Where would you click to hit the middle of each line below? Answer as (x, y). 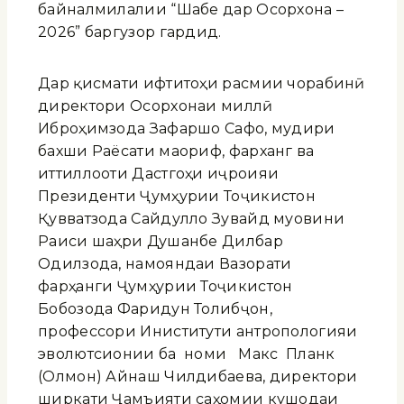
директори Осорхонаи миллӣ (156, 106)
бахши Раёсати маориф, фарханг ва (176, 151)
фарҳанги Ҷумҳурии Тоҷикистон (165, 286)
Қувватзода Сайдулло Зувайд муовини (192, 218)
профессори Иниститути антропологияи (200, 331)
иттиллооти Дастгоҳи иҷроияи (159, 173)
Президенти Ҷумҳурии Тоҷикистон (177, 196)
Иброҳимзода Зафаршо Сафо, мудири (187, 128)
